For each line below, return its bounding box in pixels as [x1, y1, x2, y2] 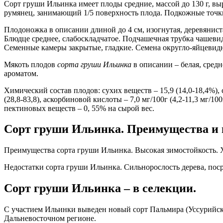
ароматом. [4, 69, 38, 78]
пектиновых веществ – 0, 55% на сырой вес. [4, 104, 154, 112]
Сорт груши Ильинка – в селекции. [4, 182, 196, 195]
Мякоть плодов [4, 60, 57, 69]
